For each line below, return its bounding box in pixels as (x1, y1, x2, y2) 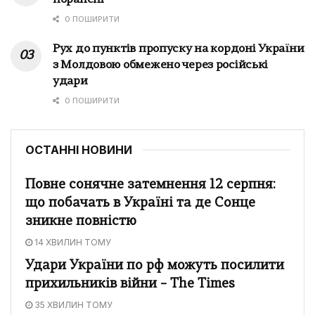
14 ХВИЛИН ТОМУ (32, 236, 111, 247)
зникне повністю (25, 214, 136, 229)
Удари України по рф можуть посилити (25, 259, 284, 273)
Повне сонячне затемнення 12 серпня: (25, 178, 276, 192)
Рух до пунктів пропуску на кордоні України (53, 43, 304, 55)
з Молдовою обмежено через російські (53, 59, 269, 71)
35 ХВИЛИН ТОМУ (32, 299, 112, 310)
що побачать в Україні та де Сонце (25, 196, 255, 210)
